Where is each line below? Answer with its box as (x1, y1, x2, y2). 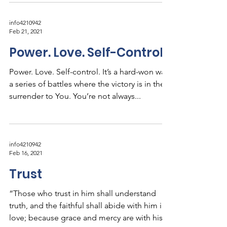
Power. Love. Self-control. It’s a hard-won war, (9, 67, 169, 77)
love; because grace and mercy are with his (9, 213, 163, 222)
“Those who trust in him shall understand (9, 188, 156, 198)
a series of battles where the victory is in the (9, 79, 165, 89)
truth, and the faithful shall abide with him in (9, 201, 166, 210)
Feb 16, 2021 (9, 149, 43, 157)
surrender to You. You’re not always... (9, 91, 141, 101)
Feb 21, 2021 (9, 27, 43, 35)
